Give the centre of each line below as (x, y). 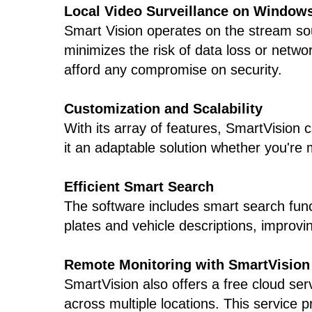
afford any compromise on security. (173, 70)
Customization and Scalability (163, 109)
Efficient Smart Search (139, 187)
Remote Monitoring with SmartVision (187, 265)
